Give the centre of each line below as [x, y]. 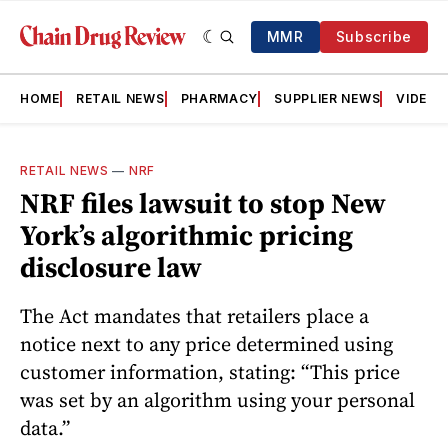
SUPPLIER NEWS [327, 98]
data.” [45, 427]
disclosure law [111, 267]
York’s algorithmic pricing [186, 235]
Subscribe [373, 36]
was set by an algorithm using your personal [217, 399]
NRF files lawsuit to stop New [203, 203]
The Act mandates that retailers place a [194, 315]
